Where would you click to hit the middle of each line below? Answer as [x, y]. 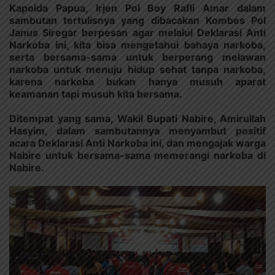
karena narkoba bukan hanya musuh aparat [137, 81]
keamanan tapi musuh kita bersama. [96, 94]
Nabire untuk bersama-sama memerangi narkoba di [137, 155]
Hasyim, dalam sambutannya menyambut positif [137, 130]
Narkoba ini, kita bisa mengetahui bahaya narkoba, [137, 45]
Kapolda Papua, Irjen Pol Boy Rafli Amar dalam [137, 8]
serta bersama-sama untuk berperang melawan [137, 57]
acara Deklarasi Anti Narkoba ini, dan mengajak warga [137, 143]
